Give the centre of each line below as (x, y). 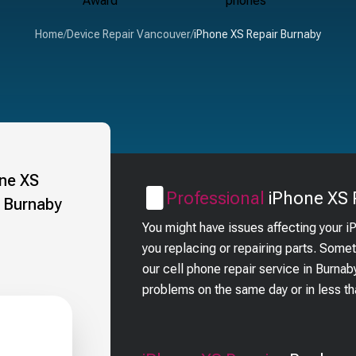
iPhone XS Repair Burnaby (257, 35)
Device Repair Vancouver (128, 35)
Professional (216, 198)
